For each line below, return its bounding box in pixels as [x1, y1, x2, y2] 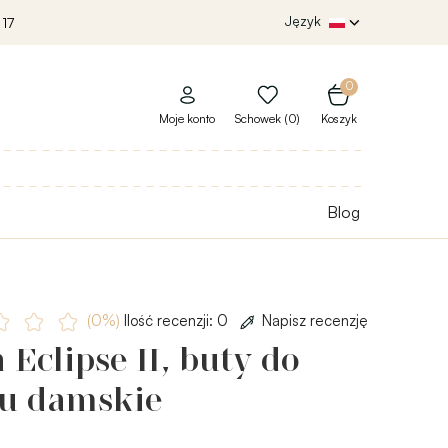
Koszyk [320, 111, 357, 127]
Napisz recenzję [261, 310, 368, 330]
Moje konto [159, 111, 215, 127]
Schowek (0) [235, 111, 300, 127]
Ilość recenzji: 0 [119, 310, 232, 330]
